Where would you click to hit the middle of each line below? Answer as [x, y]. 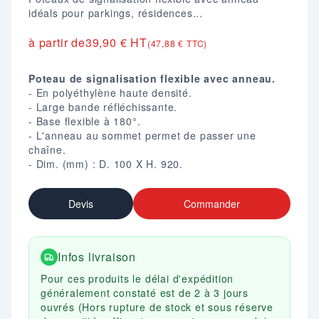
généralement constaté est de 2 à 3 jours [145, 293]
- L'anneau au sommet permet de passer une [142, 135]
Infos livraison [97, 257]
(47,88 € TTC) [177, 43]
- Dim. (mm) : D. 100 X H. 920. [108, 164]
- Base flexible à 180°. [85, 121]
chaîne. [47, 150]
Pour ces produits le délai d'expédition [137, 278]
